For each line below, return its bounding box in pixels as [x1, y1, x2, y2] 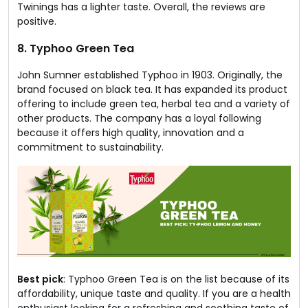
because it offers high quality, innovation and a [17, 126, 244, 140]
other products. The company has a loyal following [17, 111, 261, 126]
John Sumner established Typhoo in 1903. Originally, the [17, 68, 283, 82]
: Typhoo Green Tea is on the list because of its [63, 272, 289, 286]
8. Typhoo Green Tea [17, 41, 134, 57]
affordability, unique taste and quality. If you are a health [17, 286, 291, 300]
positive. [17, 14, 56, 29]
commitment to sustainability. [17, 140, 164, 155]
